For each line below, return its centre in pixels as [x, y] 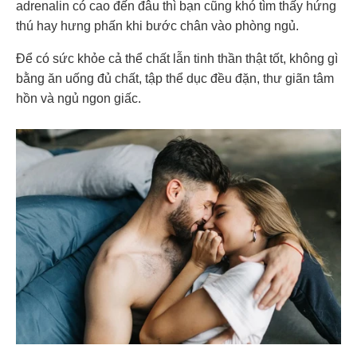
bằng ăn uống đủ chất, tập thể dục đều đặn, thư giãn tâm [175, 78]
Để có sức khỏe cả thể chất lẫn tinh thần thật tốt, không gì [177, 58]
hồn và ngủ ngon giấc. [78, 98]
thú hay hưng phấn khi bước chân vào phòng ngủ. [157, 25]
